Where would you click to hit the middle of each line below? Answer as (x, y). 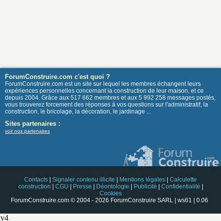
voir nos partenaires (27, 131)
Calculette (183, 180)
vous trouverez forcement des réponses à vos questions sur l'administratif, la (107, 105)
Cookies (110, 194)
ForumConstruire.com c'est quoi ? (57, 77)
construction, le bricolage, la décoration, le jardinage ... (78, 112)
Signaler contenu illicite (84, 180)
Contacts (36, 180)
